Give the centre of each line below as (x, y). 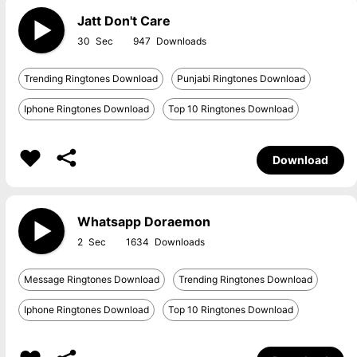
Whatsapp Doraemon (143, 222)
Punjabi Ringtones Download (241, 78)
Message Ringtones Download (91, 279)
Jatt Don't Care (124, 21)
